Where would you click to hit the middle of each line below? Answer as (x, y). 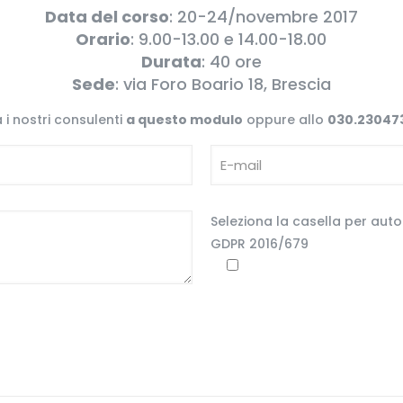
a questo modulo (185, 120)
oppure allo (286, 120)
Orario (103, 39)
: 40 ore (231, 62)
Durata (171, 62)
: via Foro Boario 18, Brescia (223, 84)
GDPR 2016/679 (259, 244)
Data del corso (107, 17)
